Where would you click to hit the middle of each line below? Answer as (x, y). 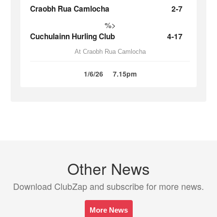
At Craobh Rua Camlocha (110, 52)
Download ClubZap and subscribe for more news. (108, 186)
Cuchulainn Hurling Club (73, 36)
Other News (108, 168)
